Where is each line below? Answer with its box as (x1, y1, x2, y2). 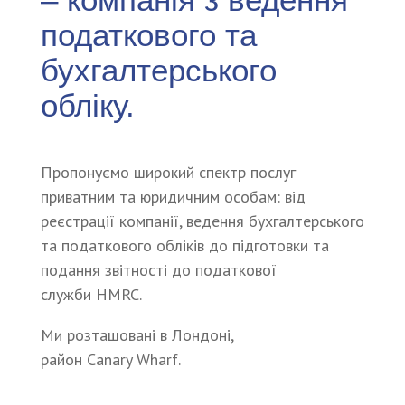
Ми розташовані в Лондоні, (40, 325, 233, 345)
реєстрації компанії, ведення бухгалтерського (40, 211, 364, 231)
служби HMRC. (40, 284, 142, 305)
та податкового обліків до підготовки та (40, 235, 329, 256)
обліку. (40, 88, 135, 123)
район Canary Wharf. (40, 349, 181, 370)
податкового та (40, 17, 257, 52)
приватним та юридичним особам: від (40, 186, 306, 207)
